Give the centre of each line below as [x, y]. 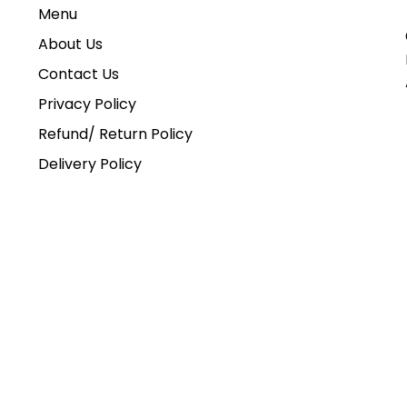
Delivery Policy [90, 164]
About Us [71, 44]
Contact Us [79, 74]
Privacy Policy [88, 104]
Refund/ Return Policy [116, 134]
